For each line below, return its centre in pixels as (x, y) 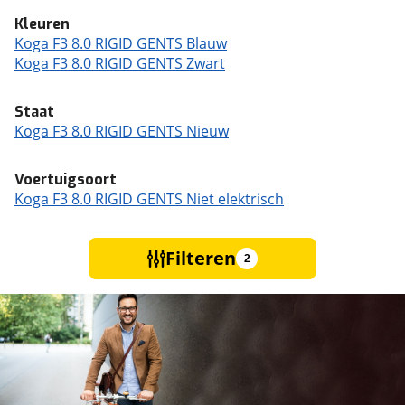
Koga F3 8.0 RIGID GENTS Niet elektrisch (149, 199)
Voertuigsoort (66, 179)
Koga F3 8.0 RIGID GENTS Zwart (120, 63)
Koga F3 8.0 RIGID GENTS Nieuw (122, 131)
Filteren (201, 258)
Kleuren (42, 24)
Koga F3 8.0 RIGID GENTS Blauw (121, 43)
